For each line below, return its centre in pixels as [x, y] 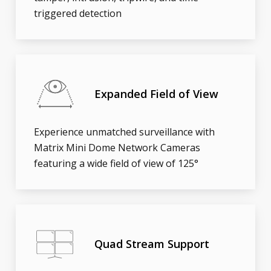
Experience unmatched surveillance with [125, 132]
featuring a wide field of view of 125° [116, 164]
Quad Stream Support [152, 243]
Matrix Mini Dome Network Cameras [117, 148]
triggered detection [78, 14]
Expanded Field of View [157, 93]
